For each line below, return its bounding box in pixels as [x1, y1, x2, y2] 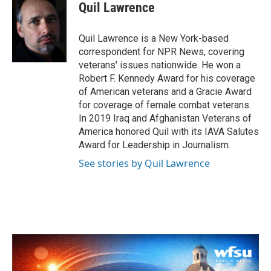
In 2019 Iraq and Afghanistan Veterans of [79, 113, 252, 124]
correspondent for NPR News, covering [79, 46, 244, 57]
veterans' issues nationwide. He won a [79, 59, 241, 71]
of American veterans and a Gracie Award [79, 86, 252, 97]
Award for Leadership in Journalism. [79, 139, 230, 151]
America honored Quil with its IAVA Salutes [79, 126, 259, 137]
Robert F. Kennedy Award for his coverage [79, 73, 255, 84]
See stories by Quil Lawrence [79, 157, 210, 170]
